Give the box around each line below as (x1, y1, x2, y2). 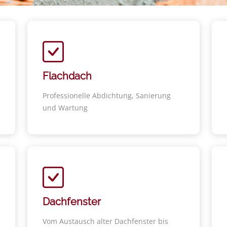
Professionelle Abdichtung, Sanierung (43, 91, 171, 100)
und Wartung (43, 103, 88, 112)
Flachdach (43, 70, 92, 82)
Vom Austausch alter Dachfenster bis (43, 216, 168, 226)
